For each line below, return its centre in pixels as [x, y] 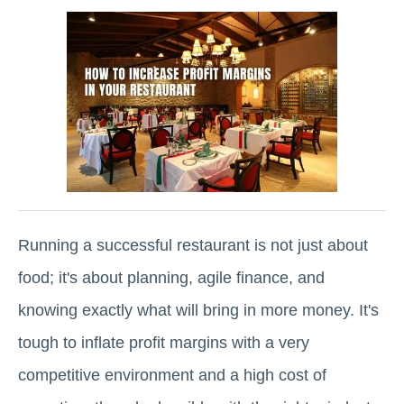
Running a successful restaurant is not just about [193, 245]
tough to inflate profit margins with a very [164, 343]
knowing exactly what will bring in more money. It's [198, 310]
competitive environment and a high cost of [172, 375]
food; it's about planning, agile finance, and [171, 278]
